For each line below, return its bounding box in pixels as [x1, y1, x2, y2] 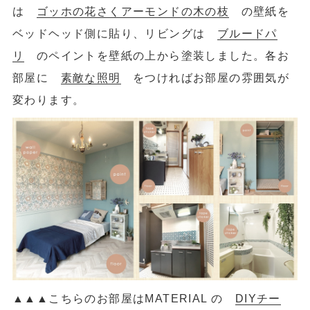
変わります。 [12, 93, 85, 106]
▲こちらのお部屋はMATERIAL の [36, 291, 235, 304]
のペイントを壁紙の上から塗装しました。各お [24, 48, 290, 62]
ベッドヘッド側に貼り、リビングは [12, 26, 217, 39]
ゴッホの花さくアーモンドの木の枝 [36, 4, 230, 17]
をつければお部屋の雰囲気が [120, 71, 290, 84]
